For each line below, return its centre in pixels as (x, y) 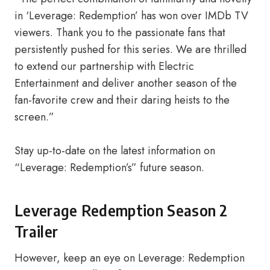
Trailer (36, 231)
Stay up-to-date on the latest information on (115, 151)
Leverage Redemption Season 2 (121, 210)
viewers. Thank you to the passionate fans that (120, 33)
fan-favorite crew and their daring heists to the (122, 100)
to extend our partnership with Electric (104, 66)
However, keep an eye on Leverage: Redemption (130, 258)
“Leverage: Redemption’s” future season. (109, 168)
